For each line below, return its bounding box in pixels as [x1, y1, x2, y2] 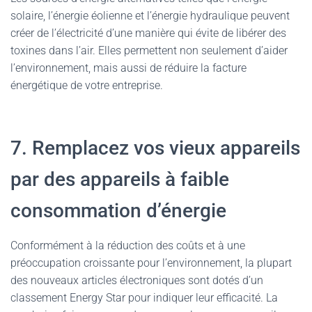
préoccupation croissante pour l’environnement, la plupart [10, 256, 292, 270]
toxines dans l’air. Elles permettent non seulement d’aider [10, 44, 288, 57]
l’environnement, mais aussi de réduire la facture [10, 61, 247, 75]
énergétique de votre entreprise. [10, 79, 163, 92]
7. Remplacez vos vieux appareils [10, 136, 300, 159]
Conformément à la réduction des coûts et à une [10, 239, 245, 252]
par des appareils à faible [10, 168, 229, 191]
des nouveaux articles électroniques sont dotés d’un [10, 274, 263, 287]
